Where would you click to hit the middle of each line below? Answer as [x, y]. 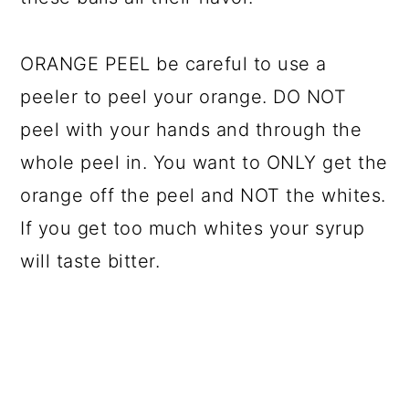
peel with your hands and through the [191, 130]
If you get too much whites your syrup [193, 229]
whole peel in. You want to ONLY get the [204, 163]
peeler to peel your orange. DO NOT [184, 97]
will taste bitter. [90, 262]
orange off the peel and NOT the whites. [203, 196]
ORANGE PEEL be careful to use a [173, 64]
